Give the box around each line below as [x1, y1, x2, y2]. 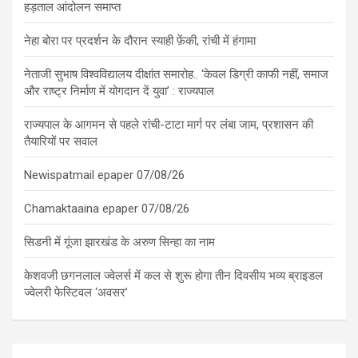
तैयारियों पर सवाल [24, 133, 97, 149]
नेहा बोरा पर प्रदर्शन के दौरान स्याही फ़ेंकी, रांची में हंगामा [24, 33, 256, 48]
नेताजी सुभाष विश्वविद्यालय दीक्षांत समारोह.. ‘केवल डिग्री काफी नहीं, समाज [24, 66, 328, 82]
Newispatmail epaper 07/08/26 [24, 167, 185, 182]
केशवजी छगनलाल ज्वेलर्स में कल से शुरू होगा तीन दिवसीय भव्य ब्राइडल [24, 268, 323, 283]
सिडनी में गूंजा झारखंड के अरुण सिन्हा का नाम [24, 234, 215, 249]
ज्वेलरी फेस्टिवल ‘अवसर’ [24, 284, 128, 300]
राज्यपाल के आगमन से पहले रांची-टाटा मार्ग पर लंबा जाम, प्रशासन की [24, 117, 313, 132]
